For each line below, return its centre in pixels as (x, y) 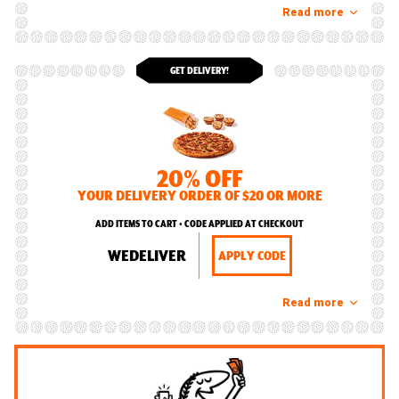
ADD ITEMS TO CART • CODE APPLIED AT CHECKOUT (199, 224)
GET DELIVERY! (199, 70)
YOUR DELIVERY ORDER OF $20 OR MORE (199, 196)
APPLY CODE (252, 256)
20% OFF (199, 178)
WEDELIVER (147, 255)
